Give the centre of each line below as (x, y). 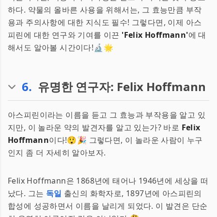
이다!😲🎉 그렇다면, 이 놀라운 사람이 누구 (126, 140)
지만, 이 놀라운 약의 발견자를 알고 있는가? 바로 (95, 127)
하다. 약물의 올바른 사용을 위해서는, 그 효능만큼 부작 (105, 10)
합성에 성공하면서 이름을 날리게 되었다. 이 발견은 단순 (108, 206)
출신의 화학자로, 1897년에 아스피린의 (132, 193)
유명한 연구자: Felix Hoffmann (122, 86)
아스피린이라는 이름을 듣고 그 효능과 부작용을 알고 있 (107, 115)
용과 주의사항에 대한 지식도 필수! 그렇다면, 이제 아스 (105, 22)
